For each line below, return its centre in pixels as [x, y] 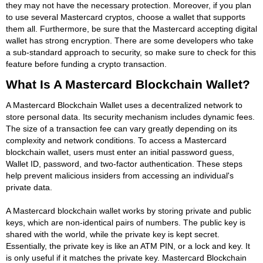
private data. [29, 187]
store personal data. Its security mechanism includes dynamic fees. [130, 117]
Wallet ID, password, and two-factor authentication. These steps [124, 163]
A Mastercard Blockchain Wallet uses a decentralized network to [124, 105]
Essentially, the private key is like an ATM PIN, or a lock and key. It [128, 246]
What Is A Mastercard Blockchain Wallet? [128, 84]
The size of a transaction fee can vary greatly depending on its [122, 128]
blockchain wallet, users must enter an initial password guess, [120, 152]
